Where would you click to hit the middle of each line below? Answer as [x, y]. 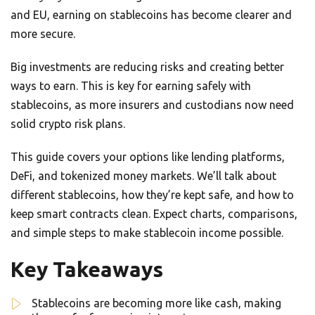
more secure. [43, 34]
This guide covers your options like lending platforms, [148, 157]
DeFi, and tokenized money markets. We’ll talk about [143, 176]
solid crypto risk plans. [68, 124]
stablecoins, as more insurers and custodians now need [152, 105]
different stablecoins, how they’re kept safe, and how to [152, 195]
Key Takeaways [87, 270]
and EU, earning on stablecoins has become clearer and [151, 15]
